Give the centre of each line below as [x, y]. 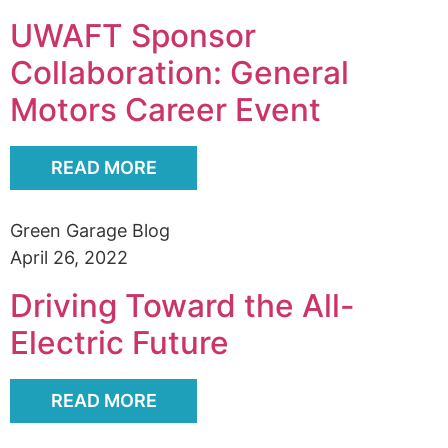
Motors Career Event [165, 110]
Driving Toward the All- [182, 306]
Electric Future [119, 343]
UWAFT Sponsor [133, 36]
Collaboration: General [179, 73]
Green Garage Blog [90, 231]
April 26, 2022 [69, 258]
